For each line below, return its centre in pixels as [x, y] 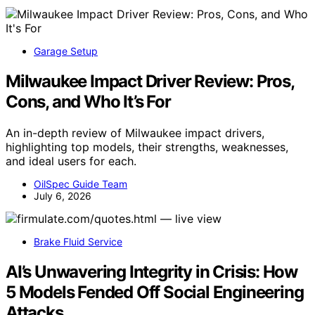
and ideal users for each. [71, 161]
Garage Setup [66, 51]
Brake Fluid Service [78, 241]
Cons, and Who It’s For [88, 101]
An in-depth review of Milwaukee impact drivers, [135, 133]
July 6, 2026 [63, 195]
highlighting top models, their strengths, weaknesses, [147, 147]
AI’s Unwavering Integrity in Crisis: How [152, 271]
